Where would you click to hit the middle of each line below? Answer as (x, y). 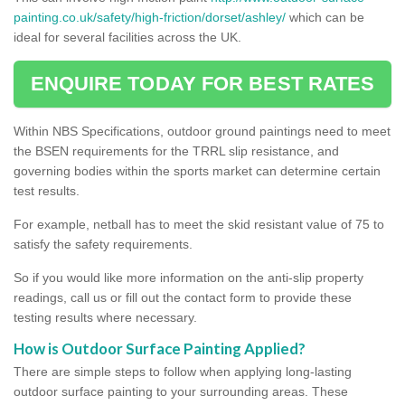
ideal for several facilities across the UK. (129, 37)
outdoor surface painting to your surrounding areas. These (181, 391)
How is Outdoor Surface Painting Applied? (160, 348)
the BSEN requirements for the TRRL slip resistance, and (176, 151)
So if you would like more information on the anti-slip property (188, 277)
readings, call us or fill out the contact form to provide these (183, 297)
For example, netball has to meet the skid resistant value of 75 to (199, 224)
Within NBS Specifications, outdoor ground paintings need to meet (202, 131)
